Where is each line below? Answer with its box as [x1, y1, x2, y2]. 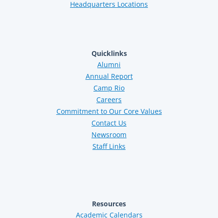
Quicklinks [91, 49, 127, 58]
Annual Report [85, 72, 133, 81]
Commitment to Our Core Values [56, 107, 162, 116]
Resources [92, 199, 126, 208]
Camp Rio [93, 83, 125, 93]
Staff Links [92, 142, 126, 151]
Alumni [97, 60, 121, 70]
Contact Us [91, 118, 127, 128]
